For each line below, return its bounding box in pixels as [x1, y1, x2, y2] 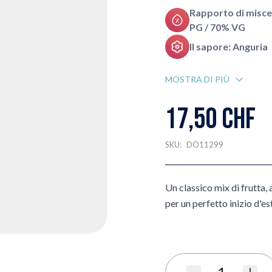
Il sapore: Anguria [189, 41, 268, 52]
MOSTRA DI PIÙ [165, 74, 229, 84]
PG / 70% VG [189, 21, 245, 33]
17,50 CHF [165, 102, 256, 137]
